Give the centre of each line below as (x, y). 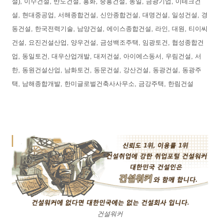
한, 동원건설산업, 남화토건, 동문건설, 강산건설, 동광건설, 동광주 (107, 70)
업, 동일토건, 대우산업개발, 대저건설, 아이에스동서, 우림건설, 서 (107, 56)
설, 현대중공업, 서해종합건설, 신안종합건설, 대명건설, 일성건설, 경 (110, 15)
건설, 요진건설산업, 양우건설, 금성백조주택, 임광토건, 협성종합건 (108, 43)
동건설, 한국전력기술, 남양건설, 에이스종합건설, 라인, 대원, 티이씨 (110, 29)
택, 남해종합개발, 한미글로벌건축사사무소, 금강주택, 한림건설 (103, 84)
